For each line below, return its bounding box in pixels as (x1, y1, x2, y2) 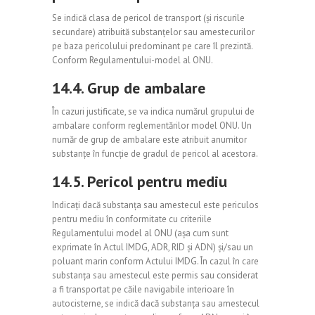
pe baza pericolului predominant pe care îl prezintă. (52, 40, 252, 52)
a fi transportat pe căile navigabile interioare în (52, 283, 234, 295)
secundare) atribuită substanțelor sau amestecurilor (52, 26, 255, 38)
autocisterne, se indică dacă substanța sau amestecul (52, 297, 259, 309)
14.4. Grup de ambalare (52, 78, 205, 98)
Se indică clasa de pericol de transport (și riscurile (52, 12, 245, 24)
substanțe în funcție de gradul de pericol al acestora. (52, 148, 258, 160)
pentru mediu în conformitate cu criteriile (52, 213, 212, 225)
